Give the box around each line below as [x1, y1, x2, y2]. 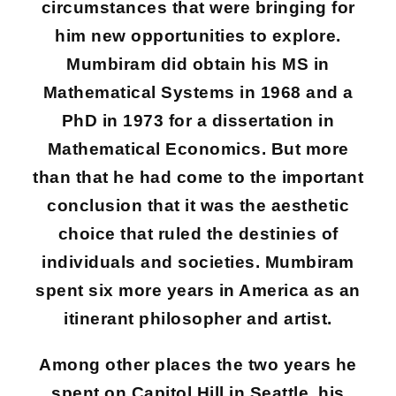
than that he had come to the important [33, 168, 363, 187]
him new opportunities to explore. [55, 27, 341, 45]
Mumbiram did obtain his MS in [66, 55, 330, 73]
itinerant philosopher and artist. [64, 309, 332, 328]
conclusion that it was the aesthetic [47, 196, 349, 215]
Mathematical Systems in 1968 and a [42, 83, 354, 102]
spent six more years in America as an [35, 281, 361, 300]
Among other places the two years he [39, 355, 357, 374]
